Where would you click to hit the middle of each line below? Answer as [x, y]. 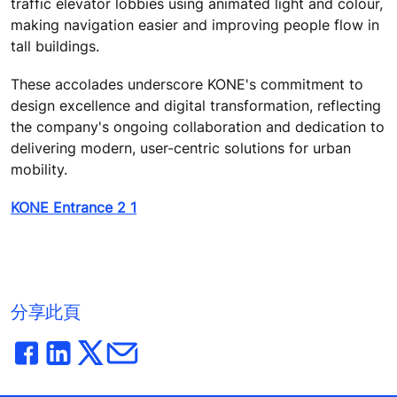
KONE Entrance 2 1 [74, 208]
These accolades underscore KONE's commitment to [187, 84]
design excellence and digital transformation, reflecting [196, 105]
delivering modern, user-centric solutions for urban [181, 148]
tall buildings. [57, 46]
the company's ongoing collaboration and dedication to [198, 126]
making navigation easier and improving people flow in [195, 24]
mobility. [41, 169]
